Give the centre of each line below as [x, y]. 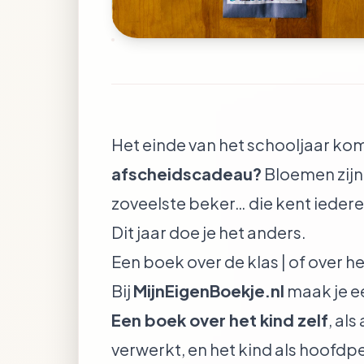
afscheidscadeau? [186, 173]
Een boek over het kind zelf [220, 320]
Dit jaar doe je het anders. [209, 232]
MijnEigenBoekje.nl [209, 290]
